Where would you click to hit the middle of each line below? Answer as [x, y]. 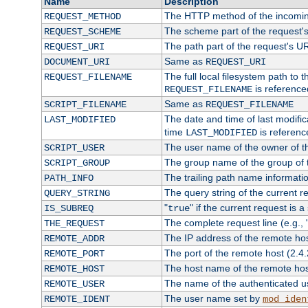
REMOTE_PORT [74, 254]
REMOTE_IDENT [77, 299]
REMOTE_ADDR [74, 239]
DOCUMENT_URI [77, 62]
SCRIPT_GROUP [77, 163]
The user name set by [213, 299]
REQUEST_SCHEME [82, 32]
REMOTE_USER [74, 284]
